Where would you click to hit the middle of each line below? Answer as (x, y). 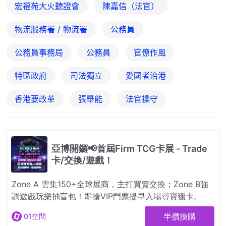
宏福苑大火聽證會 (47, 6)
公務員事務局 (39, 53)
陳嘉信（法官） (131, 6)
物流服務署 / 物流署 (51, 30)
